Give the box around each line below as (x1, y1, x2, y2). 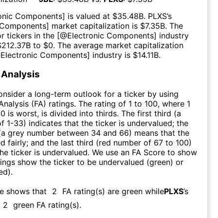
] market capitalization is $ (46, 20, 145, 31)
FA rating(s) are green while (62, 186, 164, 196)
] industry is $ (87, 50, 138, 60)
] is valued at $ (62, 11, 117, 21)
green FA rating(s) (13, 200, 79, 210)
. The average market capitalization (53, 40, 183, 50)
